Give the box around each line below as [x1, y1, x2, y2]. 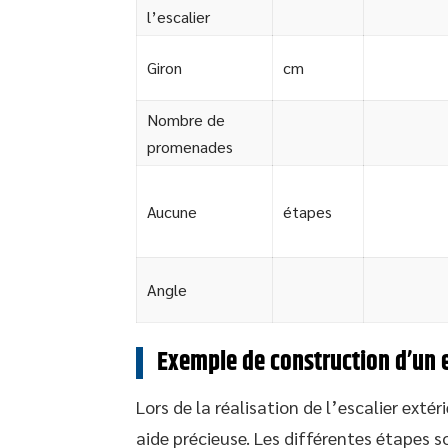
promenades [147, 136, 233, 157]
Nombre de [147, 109, 225, 130]
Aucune [147, 201, 197, 222]
